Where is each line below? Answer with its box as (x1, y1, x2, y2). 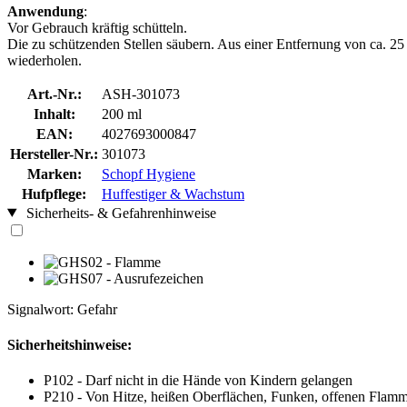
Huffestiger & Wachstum (102, 185, 244, 202)
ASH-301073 (102, 85, 180, 102)
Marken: (26, 165, 82, 182)
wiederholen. (7, 52, 82, 68)
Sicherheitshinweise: (7, 336, 132, 352)
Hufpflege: (22, 185, 86, 202)
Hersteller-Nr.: (10, 145, 98, 162)
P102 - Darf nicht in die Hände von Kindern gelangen (44, 372, 352, 389)
